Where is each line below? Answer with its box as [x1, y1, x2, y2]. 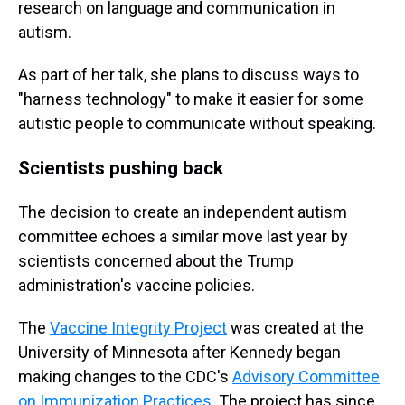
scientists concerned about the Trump [18, 251, 294, 270]
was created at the [227, 318, 363, 337]
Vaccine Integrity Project [50, 318, 227, 337]
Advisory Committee [232, 367, 380, 386]
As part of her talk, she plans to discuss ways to [18, 65, 359, 84]
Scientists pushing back [18, 156, 223, 179]
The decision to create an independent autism [18, 202, 347, 221]
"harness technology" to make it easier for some [18, 89, 363, 108]
